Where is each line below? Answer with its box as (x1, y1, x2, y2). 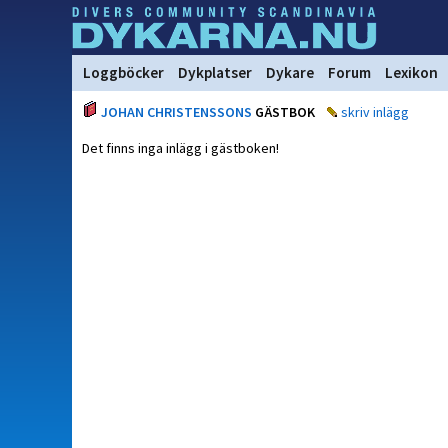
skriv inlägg (341, 103, 409, 121)
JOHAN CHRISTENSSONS (101, 103, 252, 121)
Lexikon (385, 63, 438, 82)
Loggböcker (83, 63, 164, 82)
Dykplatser (178, 63, 252, 82)
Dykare (266, 63, 314, 82)
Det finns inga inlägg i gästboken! (82, 139, 279, 157)
